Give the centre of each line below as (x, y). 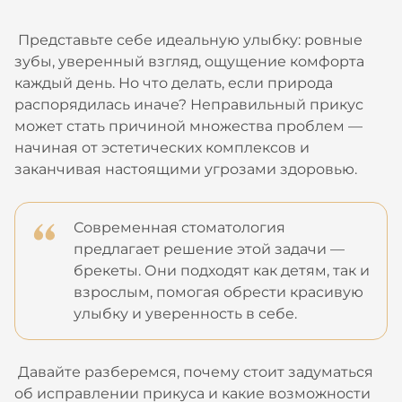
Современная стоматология (179, 227)
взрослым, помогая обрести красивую (218, 292)
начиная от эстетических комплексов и (162, 148)
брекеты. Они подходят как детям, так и (222, 271)
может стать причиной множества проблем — (188, 126)
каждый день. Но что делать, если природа (174, 83)
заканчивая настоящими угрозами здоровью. (188, 169)
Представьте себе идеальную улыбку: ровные (188, 40)
